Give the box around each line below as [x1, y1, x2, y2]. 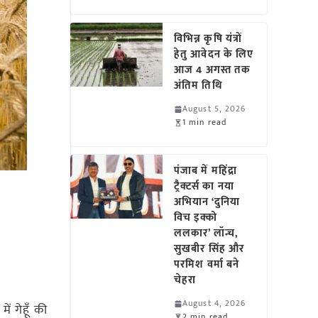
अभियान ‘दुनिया [174, 193, 240, 211]
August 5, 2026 [182, 102, 246, 116]
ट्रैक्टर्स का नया [174, 177, 234, 195]
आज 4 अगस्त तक [174, 61, 251, 79]
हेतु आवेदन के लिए [174, 45, 254, 63]
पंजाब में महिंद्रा [174, 162, 237, 180]
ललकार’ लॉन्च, [174, 224, 238, 242]
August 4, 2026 [182, 296, 246, 310]
